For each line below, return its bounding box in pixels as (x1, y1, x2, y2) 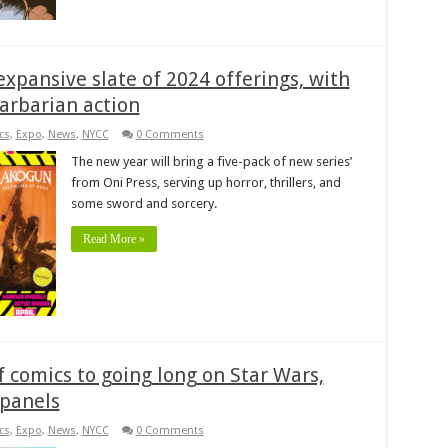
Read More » (82, 231, 145, 246)
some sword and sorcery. (70, 195, 217, 211)
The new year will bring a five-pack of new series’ (70, 153, 352, 169)
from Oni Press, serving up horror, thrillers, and (70, 174, 341, 190)
